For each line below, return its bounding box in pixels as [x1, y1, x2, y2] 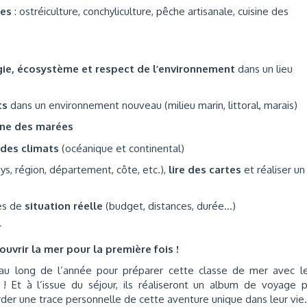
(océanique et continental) [59, 141, 184, 155]
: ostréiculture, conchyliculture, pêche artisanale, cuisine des [12, 5, 288, 18]
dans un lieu [235, 62, 293, 75]
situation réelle [25, 199, 103, 212]
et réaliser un [241, 163, 305, 176]
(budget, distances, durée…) [103, 199, 236, 212]
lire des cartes [169, 163, 241, 176]
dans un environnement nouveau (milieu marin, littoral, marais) [10, 98, 297, 112]
